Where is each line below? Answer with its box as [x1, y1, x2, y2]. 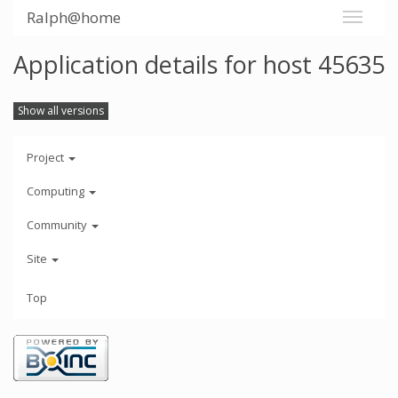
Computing [27, 183, 87, 200]
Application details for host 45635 [13, 48, 385, 81]
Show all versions [18, 102, 104, 118]
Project [27, 149, 67, 166]
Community [27, 217, 90, 234]
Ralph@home [27, 7, 121, 28]
